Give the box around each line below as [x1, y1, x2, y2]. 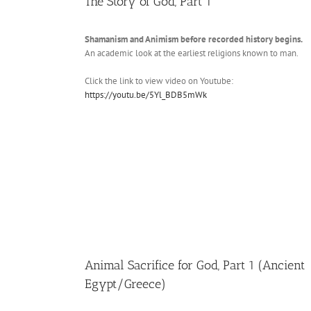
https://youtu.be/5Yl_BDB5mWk [85, 89, 207, 101]
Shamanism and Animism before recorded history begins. [85, 33, 303, 46]
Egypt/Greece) [85, 276, 166, 292]
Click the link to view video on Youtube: [85, 75, 233, 87]
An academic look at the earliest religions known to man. [85, 47, 299, 60]
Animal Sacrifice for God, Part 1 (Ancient [85, 258, 305, 274]
